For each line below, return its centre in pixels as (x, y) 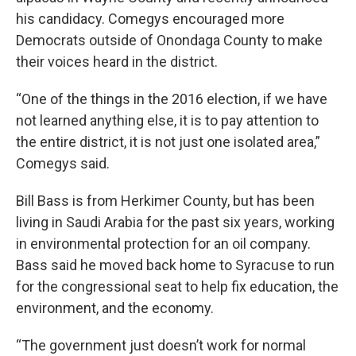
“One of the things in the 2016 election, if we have (172, 99)
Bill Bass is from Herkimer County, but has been (165, 201)
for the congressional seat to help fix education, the (177, 286)
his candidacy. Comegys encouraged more (150, 19)
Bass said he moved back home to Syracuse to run (175, 265)
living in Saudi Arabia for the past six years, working (175, 222)
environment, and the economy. (115, 308)
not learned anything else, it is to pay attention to (167, 120)
